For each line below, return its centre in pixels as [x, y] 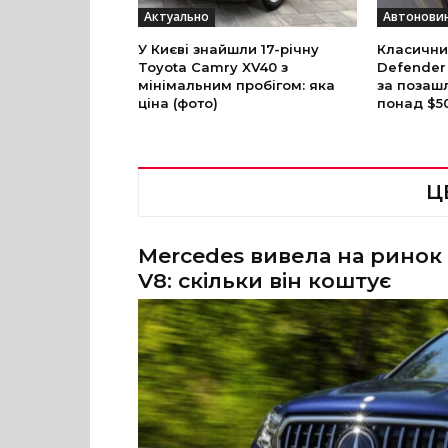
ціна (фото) [178, 103]
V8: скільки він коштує [264, 281]
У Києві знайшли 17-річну [228, 49]
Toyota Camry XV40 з [213, 67]
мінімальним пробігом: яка [236, 85]
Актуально [176, 17]
